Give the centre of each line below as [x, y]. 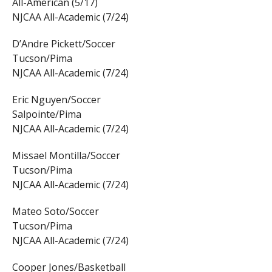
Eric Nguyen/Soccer [56, 100]
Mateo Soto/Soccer [55, 212]
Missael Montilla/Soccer [66, 156]
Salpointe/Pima [46, 114]
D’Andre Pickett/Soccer [63, 44]
